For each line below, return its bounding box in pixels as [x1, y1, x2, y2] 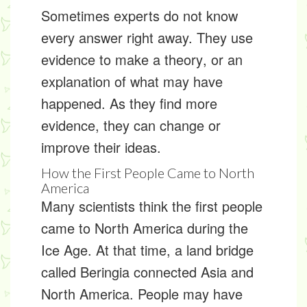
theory [164, 49, 203, 69]
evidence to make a [41, 49, 164, 69]
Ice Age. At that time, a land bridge [41, 240, 254, 260]
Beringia [80, 262, 130, 282]
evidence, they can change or [41, 115, 221, 135]
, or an [203, 49, 243, 69]
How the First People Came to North [41, 164, 254, 181]
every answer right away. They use [41, 27, 253, 47]
